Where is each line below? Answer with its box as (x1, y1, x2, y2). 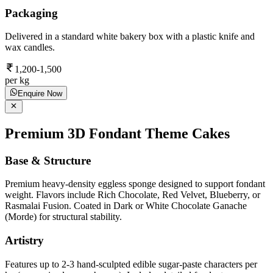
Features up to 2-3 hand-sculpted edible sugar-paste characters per (5, 258, 257, 269)
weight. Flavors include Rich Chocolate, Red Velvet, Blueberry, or (5, 190, 260, 200)
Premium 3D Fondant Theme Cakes (5, 125, 230, 141)
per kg (5, 75, 29, 86)
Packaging (5, 6, 58, 19)
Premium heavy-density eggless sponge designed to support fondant (5, 179, 265, 190)
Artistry (5, 234, 44, 247)
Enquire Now (18, 88, 63, 98)
